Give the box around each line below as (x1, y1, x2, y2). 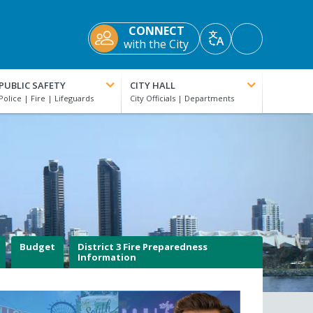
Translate (214, 38, 265, 54)
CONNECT (128, 23, 184, 39)
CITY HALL (130, 79, 176, 92)
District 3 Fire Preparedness (77, 240, 208, 254)
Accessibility (246, 35, 308, 51)
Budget (19, 240, 55, 254)
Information (77, 251, 136, 264)
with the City (124, 36, 189, 52)
